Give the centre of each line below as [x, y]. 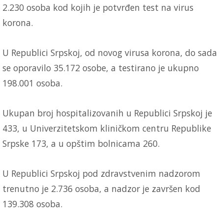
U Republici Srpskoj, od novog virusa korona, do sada [110, 52]
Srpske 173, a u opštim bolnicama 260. [81, 143]
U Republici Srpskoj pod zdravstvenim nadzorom [101, 173]
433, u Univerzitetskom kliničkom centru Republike [107, 128]
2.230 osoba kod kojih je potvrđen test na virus [98, 7]
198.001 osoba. [32, 83]
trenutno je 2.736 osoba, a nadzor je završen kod [101, 188]
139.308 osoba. [32, 204]
